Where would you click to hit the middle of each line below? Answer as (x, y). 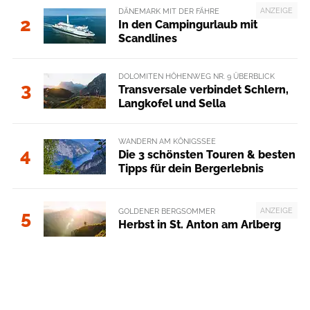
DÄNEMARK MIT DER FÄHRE (168, 11)
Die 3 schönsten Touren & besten (207, 155)
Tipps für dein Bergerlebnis (191, 169)
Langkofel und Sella (172, 103)
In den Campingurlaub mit (188, 24)
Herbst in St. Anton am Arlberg (199, 224)
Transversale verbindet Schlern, (203, 90)
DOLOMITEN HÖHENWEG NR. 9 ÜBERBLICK (196, 76)
